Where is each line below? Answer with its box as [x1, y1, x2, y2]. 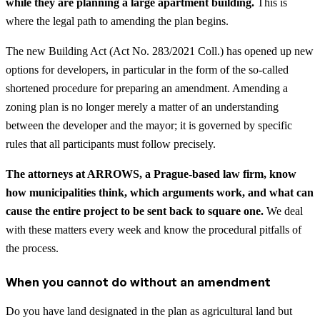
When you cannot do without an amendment [6, 274, 271, 290]
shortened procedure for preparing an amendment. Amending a [6, 82, 288, 95]
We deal [264, 205, 303, 218]
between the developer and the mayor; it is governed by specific [6, 119, 292, 132]
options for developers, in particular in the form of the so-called [6, 64, 289, 76]
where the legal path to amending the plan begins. [6, 15, 229, 28]
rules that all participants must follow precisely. [6, 138, 216, 151]
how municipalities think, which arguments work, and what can [6, 186, 314, 199]
